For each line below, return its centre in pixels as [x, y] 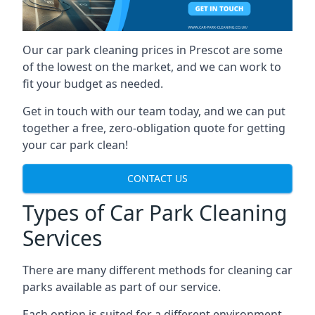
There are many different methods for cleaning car [157, 270]
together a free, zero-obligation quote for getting [154, 128]
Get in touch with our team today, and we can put [154, 111]
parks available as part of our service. [122, 287]
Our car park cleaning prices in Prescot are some [153, 50]
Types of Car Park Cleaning [155, 212]
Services [62, 238]
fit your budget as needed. [93, 83]
